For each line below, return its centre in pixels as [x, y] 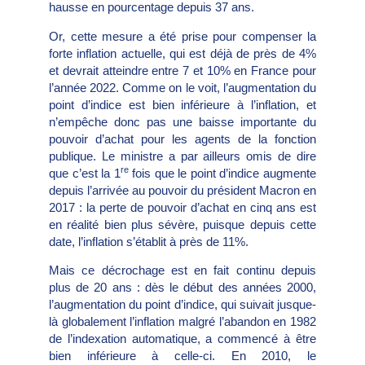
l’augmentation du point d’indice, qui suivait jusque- [182, 305]
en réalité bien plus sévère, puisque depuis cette [182, 224]
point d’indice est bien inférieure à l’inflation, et [182, 104]
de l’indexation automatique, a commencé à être [182, 339]
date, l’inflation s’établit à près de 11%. [149, 241]
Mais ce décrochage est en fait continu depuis [182, 270]
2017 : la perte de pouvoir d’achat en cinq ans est [182, 207]
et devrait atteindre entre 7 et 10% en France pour [182, 70]
